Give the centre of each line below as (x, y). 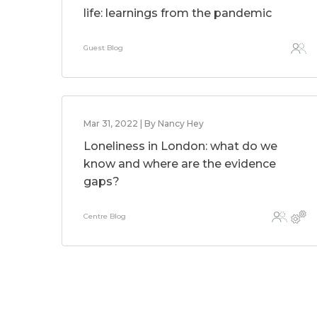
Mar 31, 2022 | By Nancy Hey (144, 123)
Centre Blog (105, 216)
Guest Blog (103, 48)
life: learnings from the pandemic (178, 13)
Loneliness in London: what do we (180, 146)
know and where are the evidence (180, 164)
